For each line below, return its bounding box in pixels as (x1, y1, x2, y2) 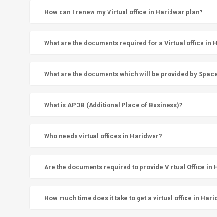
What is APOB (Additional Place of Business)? (44, 101, 183, 109)
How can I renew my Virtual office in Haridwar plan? (44, 8, 203, 16)
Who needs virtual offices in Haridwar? (44, 132, 162, 140)
